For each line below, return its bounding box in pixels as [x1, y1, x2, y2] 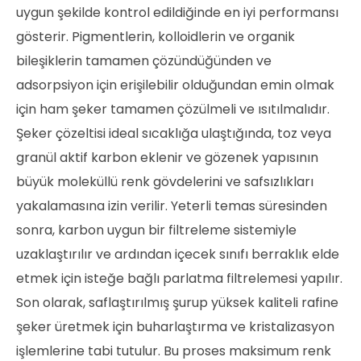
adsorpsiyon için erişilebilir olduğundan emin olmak [16, 75, 334, 94]
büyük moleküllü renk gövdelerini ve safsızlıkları [16, 172, 313, 191]
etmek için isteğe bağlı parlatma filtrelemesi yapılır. [16, 268, 342, 288]
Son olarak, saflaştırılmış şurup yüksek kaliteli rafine [16, 293, 338, 312]
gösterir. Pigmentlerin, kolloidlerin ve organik [16, 27, 295, 46]
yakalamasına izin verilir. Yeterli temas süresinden [16, 196, 327, 215]
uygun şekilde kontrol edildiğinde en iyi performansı [16, 2, 338, 22]
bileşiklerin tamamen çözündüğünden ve [16, 51, 272, 70]
